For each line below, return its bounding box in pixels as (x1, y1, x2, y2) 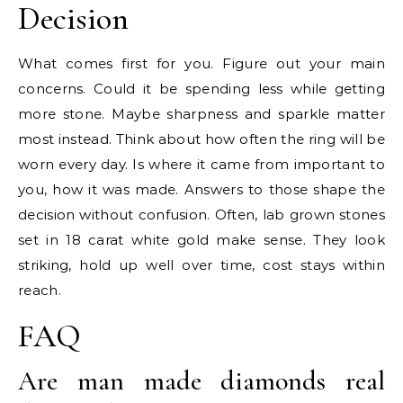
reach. (18, 282, 61, 299)
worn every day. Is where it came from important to (18, 156, 385, 173)
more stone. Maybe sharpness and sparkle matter (18, 105, 385, 122)
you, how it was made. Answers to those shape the (18, 181, 385, 198)
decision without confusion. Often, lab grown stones (18, 206, 385, 223)
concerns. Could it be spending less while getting (18, 80, 385, 97)
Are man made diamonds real (18, 364, 385, 398)
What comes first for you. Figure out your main (18, 55, 385, 72)
